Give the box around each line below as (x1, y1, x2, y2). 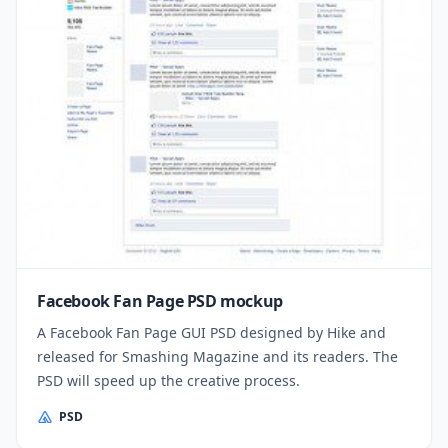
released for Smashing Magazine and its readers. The (37, 347, 398, 367)
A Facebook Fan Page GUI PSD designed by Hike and (37, 323, 386, 343)
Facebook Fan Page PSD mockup (37, 290, 283, 313)
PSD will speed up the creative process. (37, 371, 300, 391)
